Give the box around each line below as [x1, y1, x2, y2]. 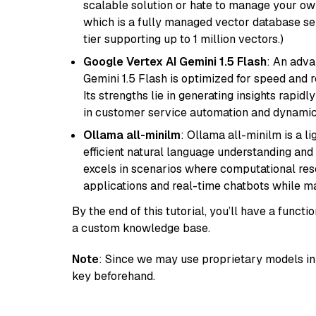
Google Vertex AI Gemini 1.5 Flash [83, 54, 267, 69]
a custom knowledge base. [72, 221, 210, 236]
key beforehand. [72, 269, 155, 284]
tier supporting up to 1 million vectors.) [83, 32, 284, 47]
